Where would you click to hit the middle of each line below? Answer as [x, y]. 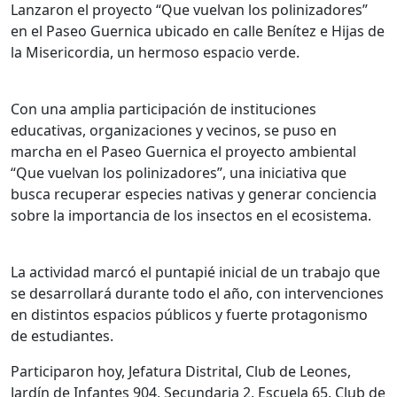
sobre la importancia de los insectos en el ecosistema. [191, 216]
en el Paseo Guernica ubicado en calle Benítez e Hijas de [198, 31]
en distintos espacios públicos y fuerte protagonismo [189, 315]
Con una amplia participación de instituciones [163, 109]
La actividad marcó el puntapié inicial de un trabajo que [195, 272]
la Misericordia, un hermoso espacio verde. [155, 53]
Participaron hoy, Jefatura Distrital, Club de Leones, [181, 372]
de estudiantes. [62, 336]
